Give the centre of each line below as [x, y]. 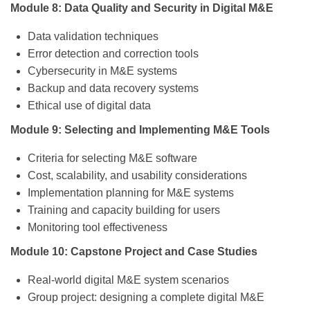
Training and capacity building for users [124, 210]
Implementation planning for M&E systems [131, 193]
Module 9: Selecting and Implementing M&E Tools [140, 130]
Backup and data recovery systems [113, 89]
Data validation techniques [93, 37]
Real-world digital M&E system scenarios [128, 280]
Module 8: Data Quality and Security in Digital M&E [142, 8]
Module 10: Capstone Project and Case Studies [134, 252]
